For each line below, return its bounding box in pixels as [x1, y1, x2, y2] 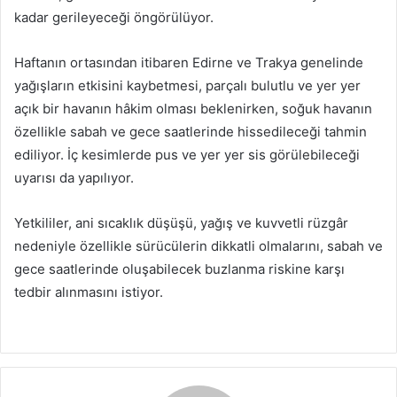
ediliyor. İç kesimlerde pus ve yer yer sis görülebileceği [14, 146, 360, 163]
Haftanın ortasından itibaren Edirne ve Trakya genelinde [14, 54, 363, 71]
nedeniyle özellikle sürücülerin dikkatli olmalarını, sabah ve [14, 237, 383, 254]
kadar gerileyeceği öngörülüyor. [14, 9, 214, 26]
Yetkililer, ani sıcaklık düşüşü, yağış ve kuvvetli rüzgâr [14, 214, 348, 231]
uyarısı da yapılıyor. [14, 169, 134, 186]
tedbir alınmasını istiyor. [14, 284, 163, 300]
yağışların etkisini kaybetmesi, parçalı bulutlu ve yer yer [14, 77, 361, 94]
